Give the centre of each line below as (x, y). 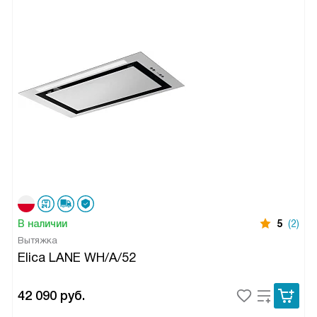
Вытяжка (38, 241)
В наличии (42, 224)
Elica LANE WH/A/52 (77, 258)
